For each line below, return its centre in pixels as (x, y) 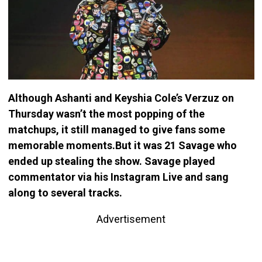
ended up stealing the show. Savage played (111, 161)
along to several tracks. (65, 192)
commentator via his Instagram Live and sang (118, 177)
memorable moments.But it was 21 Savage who (122, 145)
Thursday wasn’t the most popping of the (106, 113)
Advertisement (131, 219)
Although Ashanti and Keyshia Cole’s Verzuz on (121, 98)
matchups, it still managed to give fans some (116, 129)
